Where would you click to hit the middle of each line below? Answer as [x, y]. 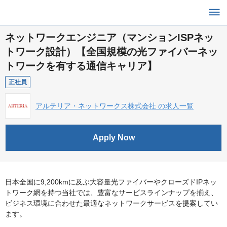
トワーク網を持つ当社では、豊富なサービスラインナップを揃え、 [111, 193]
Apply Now [113, 138]
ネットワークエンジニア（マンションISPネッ [109, 37]
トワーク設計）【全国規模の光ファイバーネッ [111, 52]
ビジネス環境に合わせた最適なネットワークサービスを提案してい [111, 203]
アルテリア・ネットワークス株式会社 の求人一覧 [115, 106]
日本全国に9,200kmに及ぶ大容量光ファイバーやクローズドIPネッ [111, 182]
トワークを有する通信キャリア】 [81, 66]
